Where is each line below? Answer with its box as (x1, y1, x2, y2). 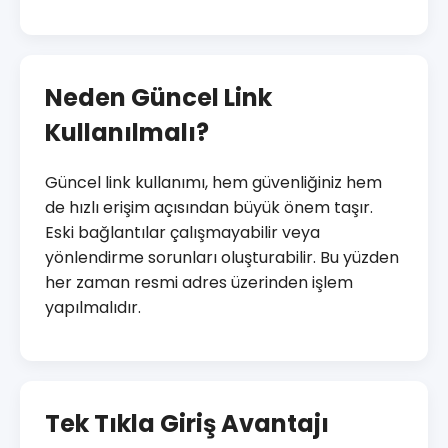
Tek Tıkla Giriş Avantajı (45, 407, 329, 441)
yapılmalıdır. (45, 296, 141, 320)
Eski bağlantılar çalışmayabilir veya (45, 221, 320, 245)
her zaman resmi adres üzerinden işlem (45, 271, 353, 295)
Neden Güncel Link (45, 81, 272, 115)
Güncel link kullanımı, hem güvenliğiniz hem (45, 171, 382, 195)
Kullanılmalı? (45, 116, 209, 150)
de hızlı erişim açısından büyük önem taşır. (45, 196, 373, 220)
